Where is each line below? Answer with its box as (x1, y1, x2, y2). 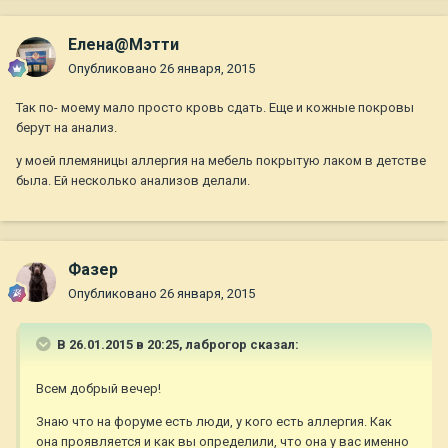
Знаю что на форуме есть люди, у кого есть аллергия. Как (36, 414, 392, 430)
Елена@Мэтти (68, 35, 179, 55)
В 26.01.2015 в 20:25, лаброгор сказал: (54, 337, 299, 353)
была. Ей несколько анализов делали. (16, 173, 250, 189)
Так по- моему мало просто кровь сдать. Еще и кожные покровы (16, 100, 414, 116)
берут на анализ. (16, 120, 117, 136)
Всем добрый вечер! (36, 381, 161, 397)
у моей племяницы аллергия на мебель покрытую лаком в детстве (16, 153, 426, 169)
